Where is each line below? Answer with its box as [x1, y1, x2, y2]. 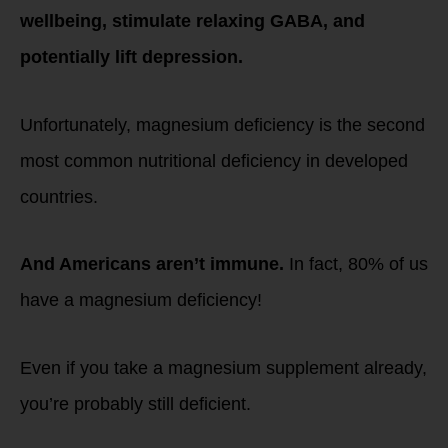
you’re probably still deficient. [20, 393, 251, 414]
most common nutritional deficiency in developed [20, 150, 408, 171]
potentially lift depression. [20, 47, 243, 67]
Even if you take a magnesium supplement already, [20, 357, 427, 378]
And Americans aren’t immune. [20, 254, 284, 274]
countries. [20, 186, 98, 207]
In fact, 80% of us [284, 254, 428, 274]
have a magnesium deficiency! [20, 290, 262, 310]
